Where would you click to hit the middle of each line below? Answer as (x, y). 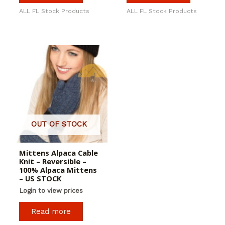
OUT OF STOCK (59, 124)
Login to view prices (51, 190)
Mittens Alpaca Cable (58, 152)
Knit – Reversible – (52, 161)
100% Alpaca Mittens (58, 170)
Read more (51, 211)
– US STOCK (40, 178)
